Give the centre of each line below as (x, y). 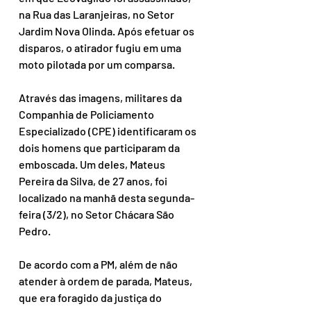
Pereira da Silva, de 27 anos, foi (94, 180)
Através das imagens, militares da (101, 97)
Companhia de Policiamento (87, 114)
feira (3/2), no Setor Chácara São (98, 214)
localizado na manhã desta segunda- (107, 197)
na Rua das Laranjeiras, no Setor (98, 14)
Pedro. (35, 230)
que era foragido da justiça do (91, 297)
